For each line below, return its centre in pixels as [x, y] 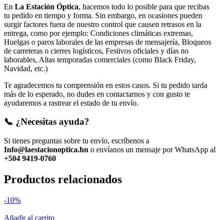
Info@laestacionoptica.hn [46, 150]
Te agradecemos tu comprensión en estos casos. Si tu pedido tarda [106, 85]
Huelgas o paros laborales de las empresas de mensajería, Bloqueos [108, 42]
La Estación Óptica [47, 6]
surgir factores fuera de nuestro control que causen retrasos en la [103, 24]
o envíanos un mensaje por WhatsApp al [152, 150]
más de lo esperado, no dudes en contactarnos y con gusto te [97, 94]
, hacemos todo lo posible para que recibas [144, 6]
